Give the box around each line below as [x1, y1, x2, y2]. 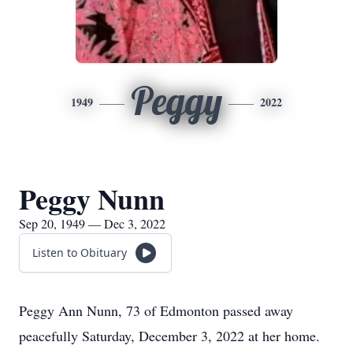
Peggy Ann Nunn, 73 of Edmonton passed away [19, 301, 293, 320]
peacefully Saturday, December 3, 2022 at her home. [19, 326, 320, 345]
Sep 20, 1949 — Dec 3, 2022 [19, 215, 165, 232]
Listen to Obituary [32, 245, 127, 260]
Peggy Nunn [19, 178, 165, 219]
